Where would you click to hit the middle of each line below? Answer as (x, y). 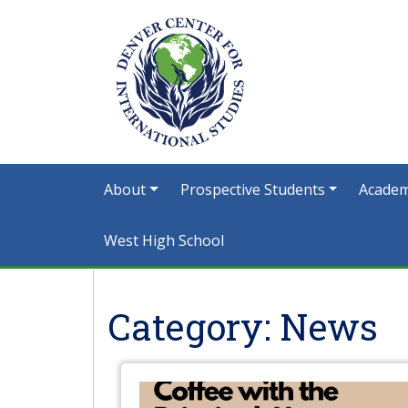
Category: (194, 326)
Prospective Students (252, 189)
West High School (164, 240)
